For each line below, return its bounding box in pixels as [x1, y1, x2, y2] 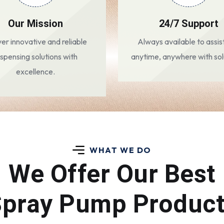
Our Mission [8, 17, 63, 29]
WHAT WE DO [89, 145, 151, 155]
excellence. [16, 66, 55, 76]
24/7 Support [158, 17, 218, 29]
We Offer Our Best [8, 159, 215, 188]
